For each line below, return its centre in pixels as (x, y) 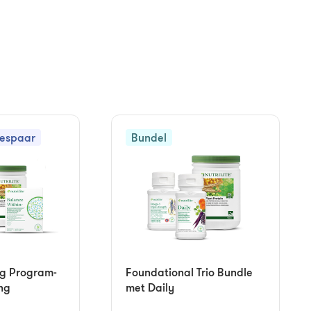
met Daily (150, 287)
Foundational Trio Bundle (189, 272)
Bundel (149, 137)
